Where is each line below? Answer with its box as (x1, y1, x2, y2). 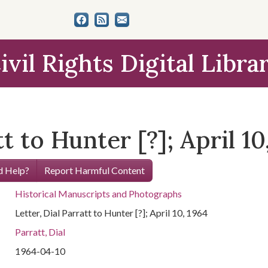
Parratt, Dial (15, 226, 66, 237)
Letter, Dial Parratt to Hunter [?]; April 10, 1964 (15, 207, 208, 218)
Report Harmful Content (44, 165, 145, 176)
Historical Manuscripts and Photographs (15, 188, 182, 199)
